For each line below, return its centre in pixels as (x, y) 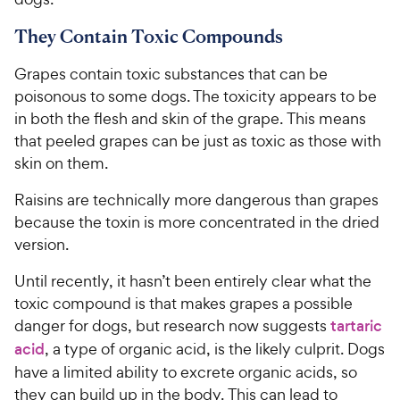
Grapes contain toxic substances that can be (171, 73)
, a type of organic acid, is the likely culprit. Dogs (215, 348)
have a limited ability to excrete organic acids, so (186, 371)
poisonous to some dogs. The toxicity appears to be (196, 96)
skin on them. (64, 162)
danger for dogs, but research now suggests (172, 325)
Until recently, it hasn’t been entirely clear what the (193, 280)
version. (43, 244)
